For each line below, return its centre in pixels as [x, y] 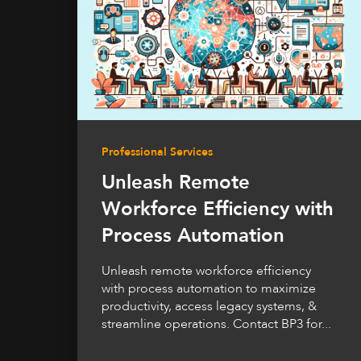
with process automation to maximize [209, 289]
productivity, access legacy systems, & [209, 307]
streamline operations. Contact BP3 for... [216, 324]
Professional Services [157, 152]
